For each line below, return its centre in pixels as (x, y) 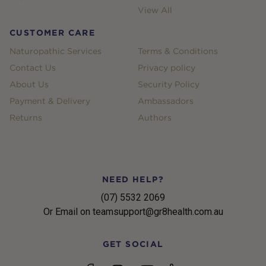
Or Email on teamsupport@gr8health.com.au (133, 212)
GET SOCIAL (133, 244)
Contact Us (33, 68)
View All (155, 10)
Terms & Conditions (178, 51)
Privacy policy (167, 68)
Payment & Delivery (50, 101)
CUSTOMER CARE (53, 33)
